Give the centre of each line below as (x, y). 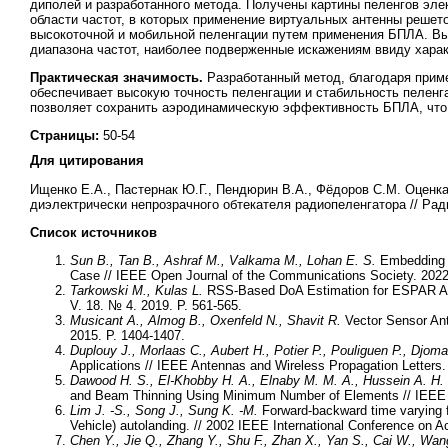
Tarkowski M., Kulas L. (136, 291)
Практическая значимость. (118, 77)
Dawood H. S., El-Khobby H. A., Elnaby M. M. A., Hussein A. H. (257, 381)
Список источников (93, 232)
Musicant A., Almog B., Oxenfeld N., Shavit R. (205, 321)
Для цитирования (87, 161)
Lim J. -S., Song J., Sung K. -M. (164, 411)
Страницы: (66, 136)
